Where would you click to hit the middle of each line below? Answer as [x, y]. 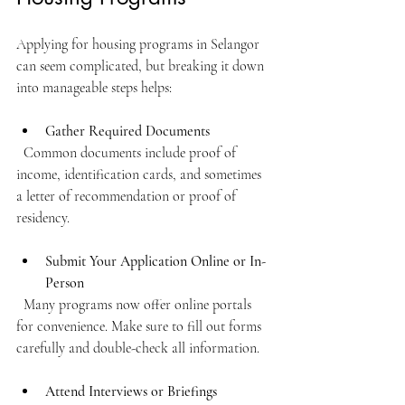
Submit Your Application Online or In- [155, 261]
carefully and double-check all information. [138, 348]
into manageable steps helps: [94, 87]
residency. [43, 217]
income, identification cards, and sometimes [141, 174]
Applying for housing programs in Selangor [140, 44]
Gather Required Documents [127, 131]
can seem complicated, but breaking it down [142, 66]
